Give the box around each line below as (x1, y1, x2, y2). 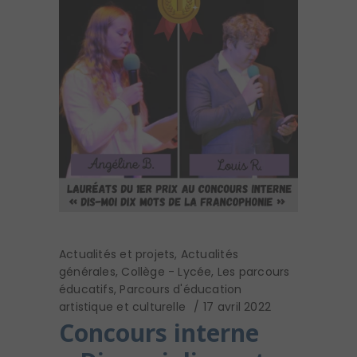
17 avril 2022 (203, 299, 271, 316)
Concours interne (59, 316, 259, 350)
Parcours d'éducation (120, 281, 242, 298)
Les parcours (217, 264, 290, 280)
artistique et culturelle (59, 299, 186, 316)
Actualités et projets (59, 246, 175, 263)
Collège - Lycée (121, 264, 212, 280)
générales (59, 264, 116, 280)
